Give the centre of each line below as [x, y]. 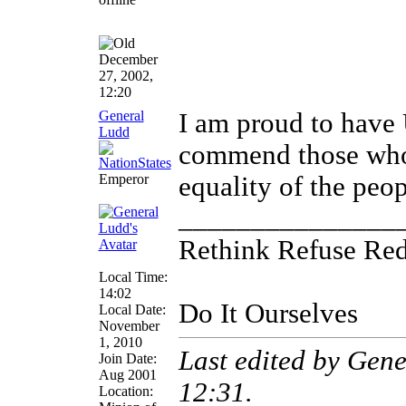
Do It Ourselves [268, 314]
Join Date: [127, 358]
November [129, 326]
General [121, 116]
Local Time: [133, 277]
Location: [126, 391]
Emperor [123, 179]
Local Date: [132, 309]
